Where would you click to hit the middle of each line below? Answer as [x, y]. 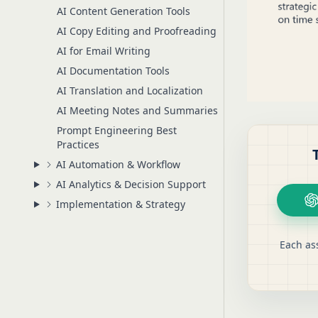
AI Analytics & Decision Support [131, 184]
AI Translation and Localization [130, 91]
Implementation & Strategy [120, 204]
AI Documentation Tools [113, 71]
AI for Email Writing [104, 51]
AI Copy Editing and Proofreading [137, 31]
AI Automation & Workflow [118, 164]
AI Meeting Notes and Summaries [137, 110]
